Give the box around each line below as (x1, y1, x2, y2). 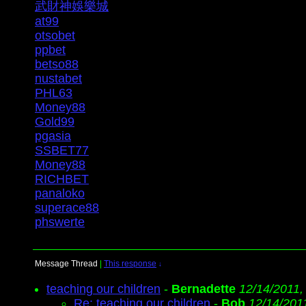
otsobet (35, 29, 75, 42)
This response (104, 259, 156, 268)
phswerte (35, 215, 85, 229)
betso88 (35, 57, 79, 71)
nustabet (35, 72, 82, 85)
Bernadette (171, 282, 236, 296)
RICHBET (35, 172, 89, 186)
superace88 (35, 201, 99, 214)
